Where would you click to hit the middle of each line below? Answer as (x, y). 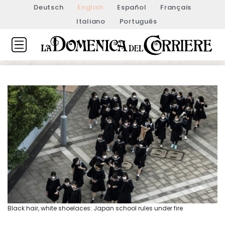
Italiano (91, 21)
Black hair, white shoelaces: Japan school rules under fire (95, 208)
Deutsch (49, 7)
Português (138, 21)
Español (132, 7)
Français (176, 7)
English (90, 7)
